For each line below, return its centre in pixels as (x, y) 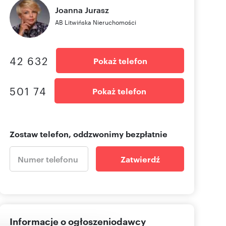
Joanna (69, 10)
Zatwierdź (140, 159)
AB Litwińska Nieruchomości (96, 22)
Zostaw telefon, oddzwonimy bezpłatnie (89, 134)
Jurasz (97, 10)
